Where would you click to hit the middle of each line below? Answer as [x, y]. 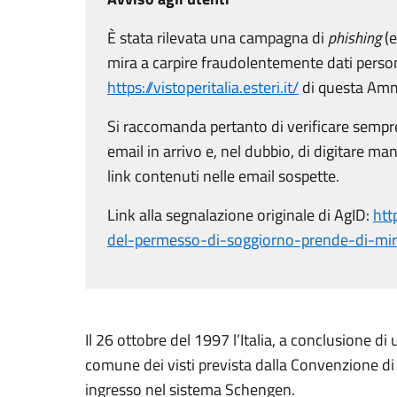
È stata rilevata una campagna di [218, 38]
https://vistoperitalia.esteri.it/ [203, 87]
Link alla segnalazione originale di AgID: [240, 215]
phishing [354, 38]
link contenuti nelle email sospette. [223, 176]
